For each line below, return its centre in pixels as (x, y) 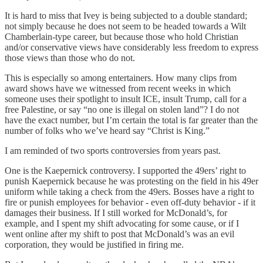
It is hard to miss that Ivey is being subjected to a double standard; (126, 15)
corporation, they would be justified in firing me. (94, 244)
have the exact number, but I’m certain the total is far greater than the (131, 120)
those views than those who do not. (70, 58)
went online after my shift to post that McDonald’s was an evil (119, 234)
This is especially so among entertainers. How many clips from (121, 77)
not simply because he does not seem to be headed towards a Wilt (125, 26)
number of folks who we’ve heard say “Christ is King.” (107, 130)
